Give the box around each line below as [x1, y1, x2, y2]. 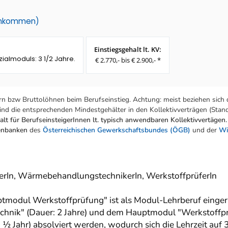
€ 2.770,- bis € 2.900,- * [95, 55, 161, 65]
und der [190, 125, 219, 135]
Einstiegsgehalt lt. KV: [94, 45, 161, 54]
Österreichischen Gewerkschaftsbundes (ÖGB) [43, 125, 190, 135]
